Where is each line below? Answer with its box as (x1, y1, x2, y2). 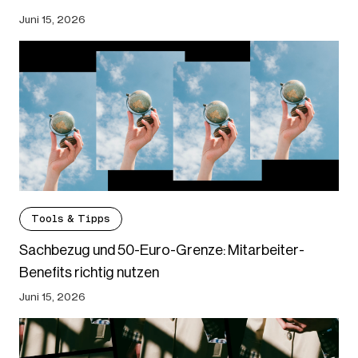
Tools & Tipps (31, 213, 110, 225)
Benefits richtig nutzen (19, 265, 159, 281)
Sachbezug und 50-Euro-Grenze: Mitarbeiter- (19, 242, 304, 259)
